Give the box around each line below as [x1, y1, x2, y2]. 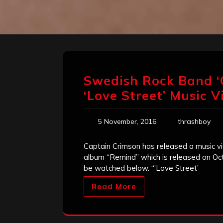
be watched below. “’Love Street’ [84, 163, 199, 173]
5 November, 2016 [98, 117, 156, 126]
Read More [92, 182, 136, 192]
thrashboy [178, 117, 211, 126]
